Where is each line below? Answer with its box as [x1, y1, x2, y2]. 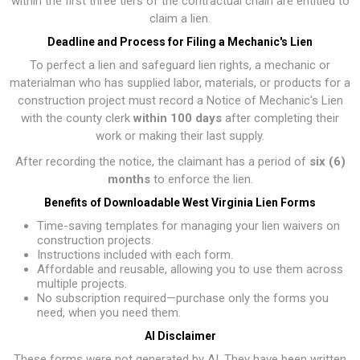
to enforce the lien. [149, 172, 253, 186]
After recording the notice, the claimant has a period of [14, 154, 309, 169]
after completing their [222, 111, 339, 125]
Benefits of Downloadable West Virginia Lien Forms [44, 196, 316, 209]
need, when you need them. [37, 305, 181, 320]
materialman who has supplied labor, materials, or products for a [10, 76, 350, 90]
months [107, 172, 150, 186]
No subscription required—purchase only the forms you [37, 291, 329, 305]
